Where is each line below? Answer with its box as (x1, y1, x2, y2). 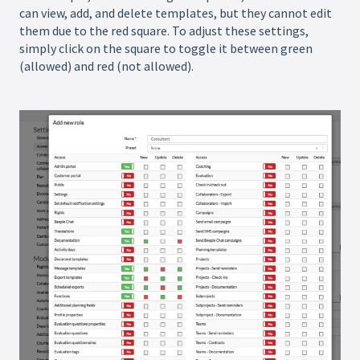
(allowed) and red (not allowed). (19, 57, 194, 74)
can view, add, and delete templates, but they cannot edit (19, 4, 332, 21)
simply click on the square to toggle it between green (19, 39, 313, 56)
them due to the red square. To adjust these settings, (19, 22, 309, 39)
